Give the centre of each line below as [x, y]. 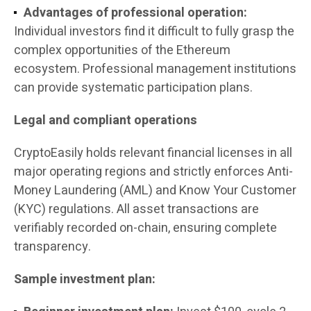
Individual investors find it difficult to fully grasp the [154, 32]
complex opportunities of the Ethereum [122, 51]
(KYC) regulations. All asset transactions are [136, 210]
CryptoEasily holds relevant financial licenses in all [153, 153]
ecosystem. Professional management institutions [155, 69]
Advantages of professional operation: [135, 13]
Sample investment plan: [85, 280]
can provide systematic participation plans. [133, 88]
